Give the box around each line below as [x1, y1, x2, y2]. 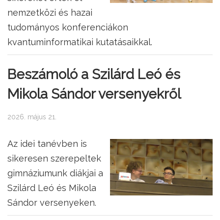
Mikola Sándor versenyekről [7, 86, 181, 103]
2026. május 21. [7, 113, 56, 121]
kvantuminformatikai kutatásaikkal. [7, 37, 152, 48]
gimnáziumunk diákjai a [7, 168, 103, 179]
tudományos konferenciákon [7, 22, 128, 33]
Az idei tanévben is [7, 138, 87, 149]
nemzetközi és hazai [7, 7, 92, 18]
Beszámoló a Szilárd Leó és [7, 66, 180, 83]
